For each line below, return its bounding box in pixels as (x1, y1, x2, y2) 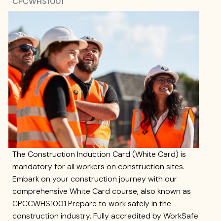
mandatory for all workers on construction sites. (12, 161, 184, 172)
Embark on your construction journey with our (12, 174, 177, 184)
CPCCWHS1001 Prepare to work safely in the (12, 198, 171, 209)
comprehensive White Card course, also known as (12, 186, 191, 197)
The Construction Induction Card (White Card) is (12, 149, 186, 160)
